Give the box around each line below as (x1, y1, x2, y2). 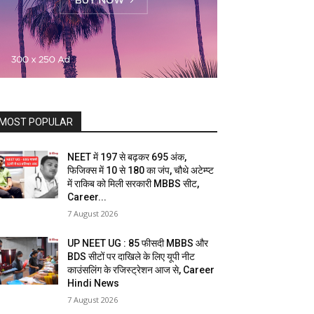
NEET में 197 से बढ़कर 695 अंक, (67, 151, 187, 163)
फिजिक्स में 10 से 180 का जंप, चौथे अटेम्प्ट (67, 165, 214, 177)
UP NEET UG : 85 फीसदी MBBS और (67, 238, 209, 250)
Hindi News (67, 278, 120, 289)
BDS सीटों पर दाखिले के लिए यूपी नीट (67, 251, 196, 263)
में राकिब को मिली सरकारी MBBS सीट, (67, 178, 200, 190)
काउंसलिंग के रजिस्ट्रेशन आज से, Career (67, 264, 215, 276)
